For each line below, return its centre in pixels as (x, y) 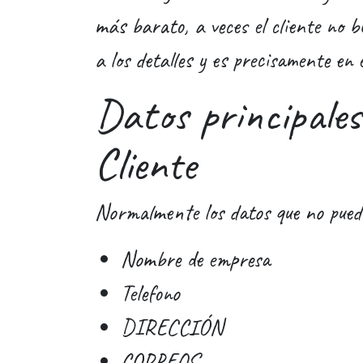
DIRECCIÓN (172, 327)
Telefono (150, 293)
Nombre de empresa (195, 258)
